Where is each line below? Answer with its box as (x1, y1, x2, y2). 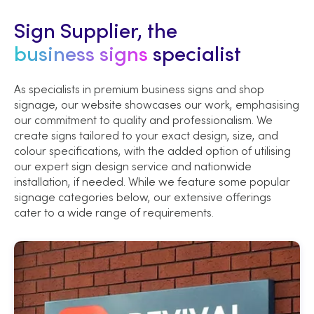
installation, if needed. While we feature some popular (14, 175, 290, 189)
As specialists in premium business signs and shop (14, 82, 264, 96)
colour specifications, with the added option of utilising (14, 144, 291, 158)
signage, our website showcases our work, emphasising (14, 97, 299, 111)
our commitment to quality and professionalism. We (14, 113, 273, 127)
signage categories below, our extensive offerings (14, 190, 271, 204)
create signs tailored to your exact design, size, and (14, 128, 278, 142)
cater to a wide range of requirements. (14, 205, 214, 219)
